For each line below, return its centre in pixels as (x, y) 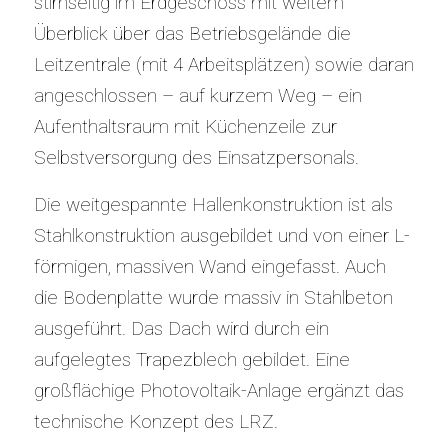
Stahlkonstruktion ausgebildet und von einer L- (221, 236)
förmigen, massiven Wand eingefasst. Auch (209, 267)
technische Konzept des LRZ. (155, 422)
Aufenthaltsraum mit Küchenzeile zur (185, 126)
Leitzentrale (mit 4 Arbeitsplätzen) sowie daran (223, 64)
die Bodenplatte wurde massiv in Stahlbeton (213, 298)
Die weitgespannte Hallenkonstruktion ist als (213, 205)
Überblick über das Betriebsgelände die (192, 33)
